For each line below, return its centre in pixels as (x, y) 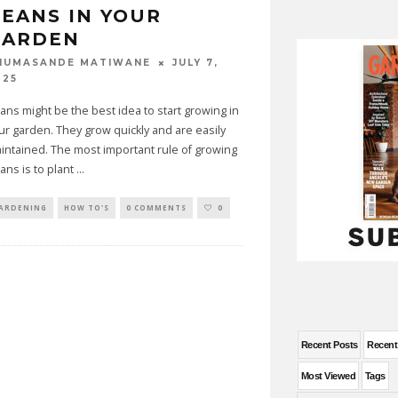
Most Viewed (328, 376)
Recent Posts (330, 345)
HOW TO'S (86, 207)
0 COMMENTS (156, 207)
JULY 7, (195, 63)
